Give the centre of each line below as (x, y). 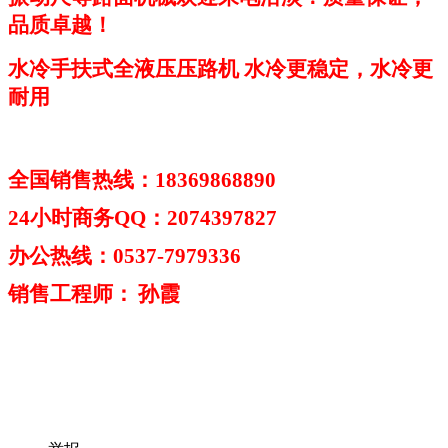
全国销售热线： (81, 179)
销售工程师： (71, 293)
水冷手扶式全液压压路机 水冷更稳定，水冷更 (220, 68)
